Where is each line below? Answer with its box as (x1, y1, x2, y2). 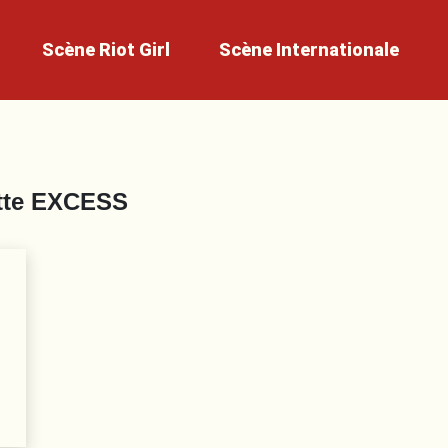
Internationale (275, 38, 399, 60)
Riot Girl (99, 38, 171, 60)
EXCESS (31, 188, 128, 215)
